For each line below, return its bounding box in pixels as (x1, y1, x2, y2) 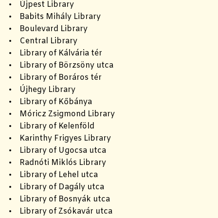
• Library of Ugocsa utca (9, 145, 106, 156)
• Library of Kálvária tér (9, 48, 102, 58)
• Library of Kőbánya (9, 96, 92, 107)
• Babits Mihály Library (9, 11, 101, 22)
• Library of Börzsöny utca (9, 60, 113, 71)
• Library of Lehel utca (9, 169, 98, 180)
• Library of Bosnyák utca (9, 194, 110, 204)
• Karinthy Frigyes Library (9, 133, 111, 144)
